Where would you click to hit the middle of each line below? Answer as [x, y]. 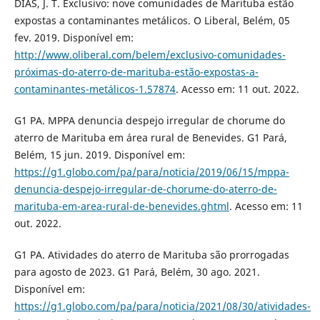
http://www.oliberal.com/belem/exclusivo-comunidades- [150, 55]
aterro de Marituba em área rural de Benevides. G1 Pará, [150, 138]
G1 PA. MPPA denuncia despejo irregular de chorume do [149, 121]
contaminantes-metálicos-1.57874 [95, 89]
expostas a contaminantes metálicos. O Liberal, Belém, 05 [152, 21]
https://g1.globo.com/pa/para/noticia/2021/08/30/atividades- [162, 306]
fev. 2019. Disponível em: [74, 38]
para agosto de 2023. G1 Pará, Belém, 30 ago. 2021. [137, 272]
